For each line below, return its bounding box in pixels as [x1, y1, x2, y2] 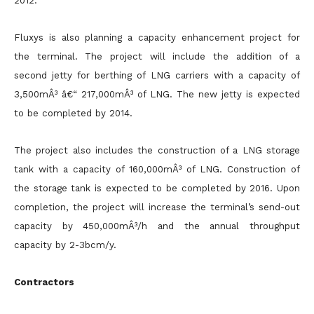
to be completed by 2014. [14, 108, 132, 118]
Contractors [14, 277, 74, 287]
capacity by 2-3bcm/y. [14, 240, 116, 250]
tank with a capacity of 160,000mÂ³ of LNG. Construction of [14, 164, 300, 175]
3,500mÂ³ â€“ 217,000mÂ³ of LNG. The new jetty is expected [14, 89, 300, 100]
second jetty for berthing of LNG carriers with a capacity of [14, 70, 300, 81]
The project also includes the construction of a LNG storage [14, 145, 300, 156]
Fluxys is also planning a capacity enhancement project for [14, 32, 300, 43]
